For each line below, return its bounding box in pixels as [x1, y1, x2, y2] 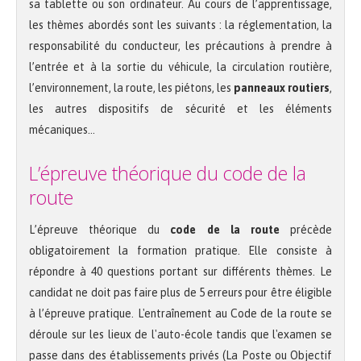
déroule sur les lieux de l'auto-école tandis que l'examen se [29, 328, 332, 342]
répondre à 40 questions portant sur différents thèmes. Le [29, 265, 332, 279]
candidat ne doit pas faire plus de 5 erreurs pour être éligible [29, 286, 332, 300]
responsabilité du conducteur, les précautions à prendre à [29, 39, 332, 53]
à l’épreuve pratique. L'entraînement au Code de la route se [29, 307, 332, 321]
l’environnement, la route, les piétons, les [29, 81, 234, 95]
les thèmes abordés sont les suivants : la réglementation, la [29, 19, 332, 32]
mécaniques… [29, 123, 95, 137]
